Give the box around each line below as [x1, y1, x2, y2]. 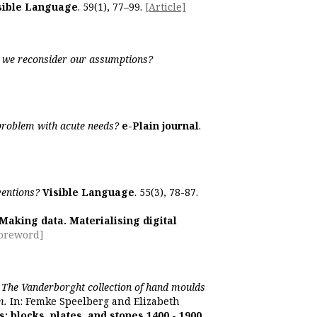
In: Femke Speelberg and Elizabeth [7, 294, 180, 308]
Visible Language [42, 185, 134, 199]
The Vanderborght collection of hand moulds [1, 280, 205, 294]
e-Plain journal [122, 119, 199, 132]
